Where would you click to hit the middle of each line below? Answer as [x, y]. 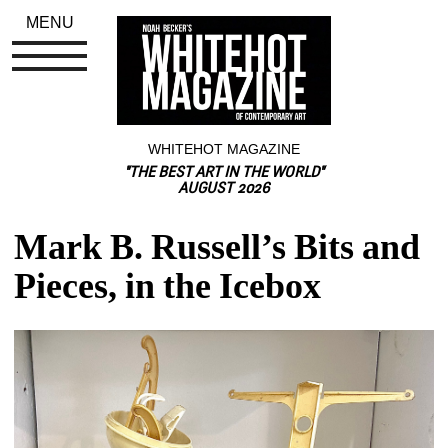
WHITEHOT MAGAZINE [224, 148]
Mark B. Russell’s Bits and [217, 246]
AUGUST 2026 [224, 189]
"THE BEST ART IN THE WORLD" [224, 173]
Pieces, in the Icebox [168, 285]
